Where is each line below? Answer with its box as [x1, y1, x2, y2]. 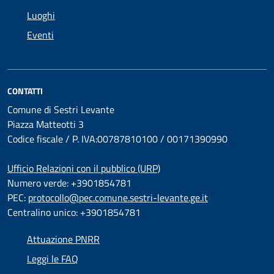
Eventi [27, 28, 54, 42]
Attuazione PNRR [27, 232, 100, 246]
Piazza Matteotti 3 [7, 117, 84, 131]
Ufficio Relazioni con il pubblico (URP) [7, 161, 160, 176]
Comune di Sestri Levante [7, 102, 114, 117]
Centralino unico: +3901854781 [7, 205, 141, 220]
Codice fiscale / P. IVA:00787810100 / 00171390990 [7, 131, 228, 146]
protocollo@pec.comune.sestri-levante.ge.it [28, 190, 208, 205]
